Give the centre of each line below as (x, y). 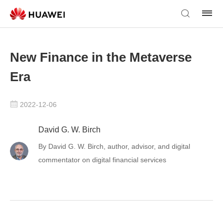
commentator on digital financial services (103, 160)
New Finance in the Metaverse (101, 57)
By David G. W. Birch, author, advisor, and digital (114, 146)
